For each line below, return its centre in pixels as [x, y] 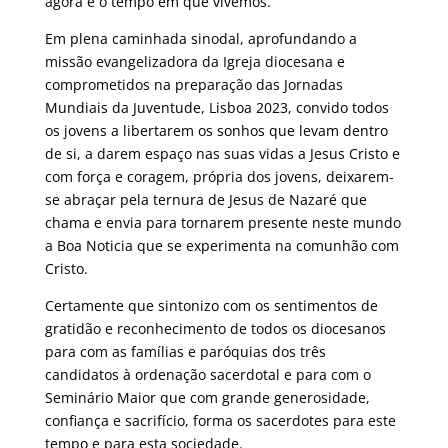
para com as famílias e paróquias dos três [185, 351]
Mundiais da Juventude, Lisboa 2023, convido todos [216, 107]
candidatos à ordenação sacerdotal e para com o [207, 374]
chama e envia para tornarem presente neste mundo [222, 222]
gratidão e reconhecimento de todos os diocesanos [215, 328]
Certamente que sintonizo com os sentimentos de [211, 305]
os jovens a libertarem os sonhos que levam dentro [216, 130]
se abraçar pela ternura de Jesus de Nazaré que [205, 199]
